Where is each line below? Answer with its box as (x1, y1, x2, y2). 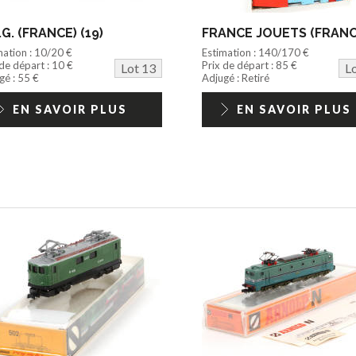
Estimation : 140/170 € (201, 46, 309, 60)
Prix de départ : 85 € (201, 59, 297, 72)
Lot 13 (120, 60, 156, 76)
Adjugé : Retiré (201, 72, 269, 85)
